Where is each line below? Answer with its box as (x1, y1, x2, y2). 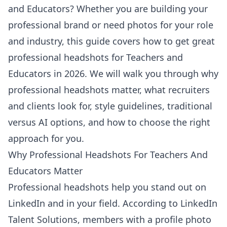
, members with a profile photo (78, 213, 211, 225)
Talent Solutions (8, 213, 78, 225)
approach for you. (8, 132, 84, 144)
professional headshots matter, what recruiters (8, 84, 210, 96)
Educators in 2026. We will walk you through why (8, 67, 218, 80)
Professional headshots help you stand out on (8, 181, 206, 193)
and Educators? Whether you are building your (8, 3, 208, 15)
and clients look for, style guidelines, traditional (8, 100, 212, 112)
